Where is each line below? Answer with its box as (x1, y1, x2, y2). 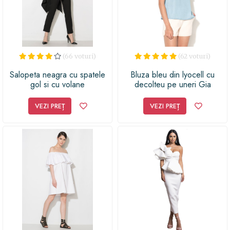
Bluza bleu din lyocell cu (130, 68, 215, 81)
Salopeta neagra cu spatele (10, 68, 105, 81)
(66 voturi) (63, 51, 96, 60)
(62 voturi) (178, 51, 210, 60)
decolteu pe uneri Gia (134, 78, 211, 90)
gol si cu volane (30, 78, 85, 90)
